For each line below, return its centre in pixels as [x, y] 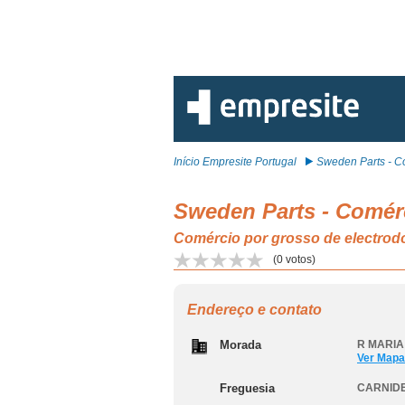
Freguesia [247, 388]
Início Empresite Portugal [235, 162]
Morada [240, 345]
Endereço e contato [254, 310]
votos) [299, 259]
